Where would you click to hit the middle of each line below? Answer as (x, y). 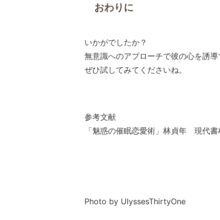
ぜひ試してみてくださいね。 (136, 70)
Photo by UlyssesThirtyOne (135, 201)
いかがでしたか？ (116, 42)
